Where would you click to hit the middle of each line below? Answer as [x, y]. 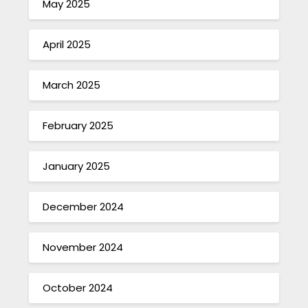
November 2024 [83, 247]
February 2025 [78, 126]
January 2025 [77, 166]
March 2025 [72, 85]
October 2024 [78, 288]
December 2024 [84, 207]
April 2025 [67, 45]
